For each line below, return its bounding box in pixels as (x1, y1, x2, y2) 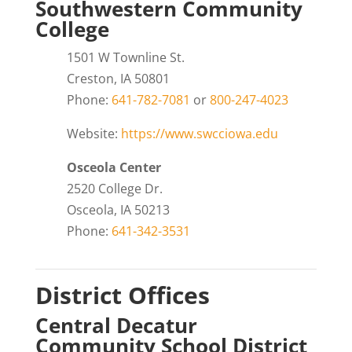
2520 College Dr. (66, 179, 163, 197)
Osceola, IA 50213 (66, 200, 170, 218)
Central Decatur (35, 310, 197, 339)
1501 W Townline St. (66, 48, 185, 66)
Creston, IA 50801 (66, 69, 170, 87)
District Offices (35, 278, 210, 311)
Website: (66, 124, 121, 142)
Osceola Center (66, 158, 161, 176)
